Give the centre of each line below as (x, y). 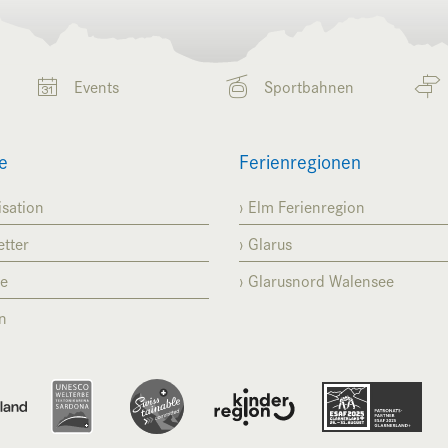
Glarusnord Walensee (321, 279)
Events (96, 85)
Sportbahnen (309, 85)
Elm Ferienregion (306, 205)
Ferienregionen (300, 160)
